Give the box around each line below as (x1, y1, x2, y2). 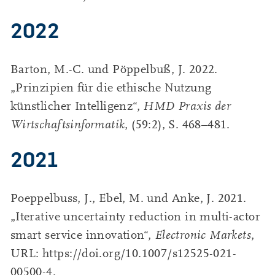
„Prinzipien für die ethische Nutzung (10, 81, 212, 95)
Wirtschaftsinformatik (10, 118, 125, 132)
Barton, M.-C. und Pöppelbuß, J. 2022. (10, 63, 218, 77)
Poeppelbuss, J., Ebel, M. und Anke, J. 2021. (10, 191, 247, 205)
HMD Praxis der (143, 99, 231, 114)
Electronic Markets (154, 228, 252, 242)
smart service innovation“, (10, 228, 155, 242)
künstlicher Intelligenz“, (10, 99, 144, 114)
